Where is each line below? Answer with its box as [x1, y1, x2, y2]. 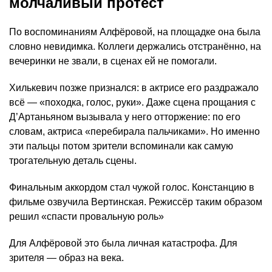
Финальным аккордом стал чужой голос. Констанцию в [9, 182, 254, 193]
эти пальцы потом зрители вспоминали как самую [9, 141, 233, 152]
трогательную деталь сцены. [9, 155, 137, 166]
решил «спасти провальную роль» [9, 211, 164, 222]
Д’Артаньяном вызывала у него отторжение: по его [9, 112, 240, 123]
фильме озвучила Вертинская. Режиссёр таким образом [9, 197, 262, 208]
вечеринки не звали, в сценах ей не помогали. [9, 56, 217, 67]
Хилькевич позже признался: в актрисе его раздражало [9, 83, 259, 93]
